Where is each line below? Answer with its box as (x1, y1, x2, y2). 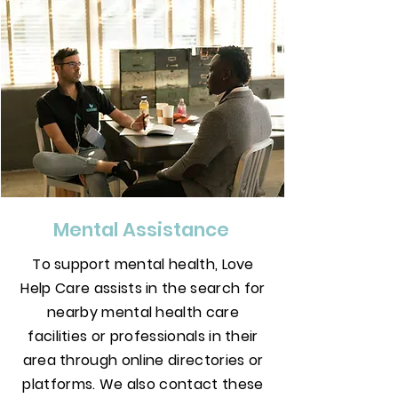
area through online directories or (22, 350, 264, 370)
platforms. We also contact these (22, 374, 264, 394)
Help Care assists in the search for (20, 278, 266, 298)
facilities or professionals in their (28, 326, 259, 346)
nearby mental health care (46, 302, 239, 322)
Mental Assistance (52, 217, 234, 243)
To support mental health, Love (32, 254, 254, 275)
